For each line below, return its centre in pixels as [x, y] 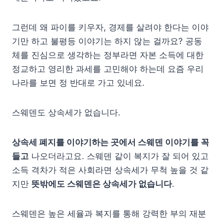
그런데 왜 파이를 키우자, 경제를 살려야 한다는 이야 [110, 27]
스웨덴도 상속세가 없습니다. [66, 112]
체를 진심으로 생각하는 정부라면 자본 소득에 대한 [108, 55]
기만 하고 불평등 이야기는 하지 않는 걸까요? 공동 [107, 41]
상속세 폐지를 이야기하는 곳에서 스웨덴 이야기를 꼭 [111, 142]
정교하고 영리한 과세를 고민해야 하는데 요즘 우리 [108, 69]
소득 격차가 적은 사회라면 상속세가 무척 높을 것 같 [110, 170]
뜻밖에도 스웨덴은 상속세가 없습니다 [102, 184]
